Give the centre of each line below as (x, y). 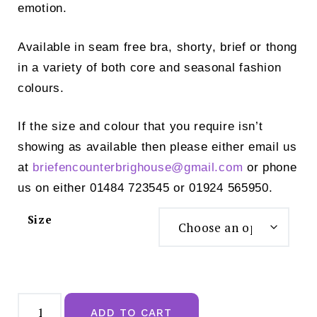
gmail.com (213, 168)
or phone (270, 168)
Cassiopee (44, 308)
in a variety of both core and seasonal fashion (150, 67)
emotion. (42, 8)
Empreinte (45, 298)
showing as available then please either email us (157, 147)
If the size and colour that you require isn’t (140, 127)
